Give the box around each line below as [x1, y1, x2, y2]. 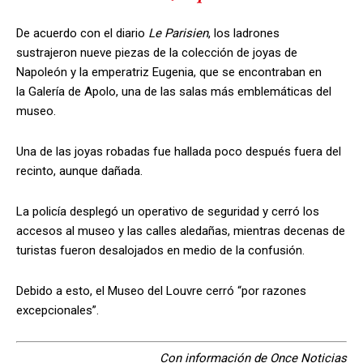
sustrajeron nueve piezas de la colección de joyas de [16, 45, 297, 60]
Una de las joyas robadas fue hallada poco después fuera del [16, 143, 341, 159]
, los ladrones [208, 25, 280, 41]
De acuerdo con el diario [16, 25, 148, 41]
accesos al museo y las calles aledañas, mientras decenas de [16, 223, 345, 238]
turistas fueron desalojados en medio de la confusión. [16, 242, 305, 258]
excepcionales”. [16, 302, 99, 318]
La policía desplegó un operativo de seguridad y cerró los [16, 203, 319, 219]
